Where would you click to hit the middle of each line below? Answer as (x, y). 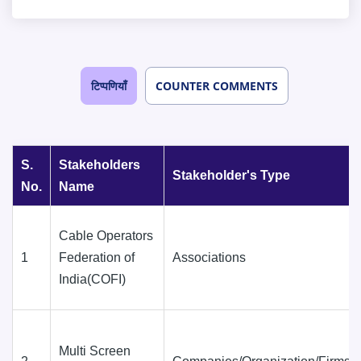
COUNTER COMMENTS (217, 85)
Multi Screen (95, 351)
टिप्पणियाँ (109, 85)
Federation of (97, 257)
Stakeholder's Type (231, 175)
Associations (209, 257)
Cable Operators (106, 235)
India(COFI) (92, 279)
